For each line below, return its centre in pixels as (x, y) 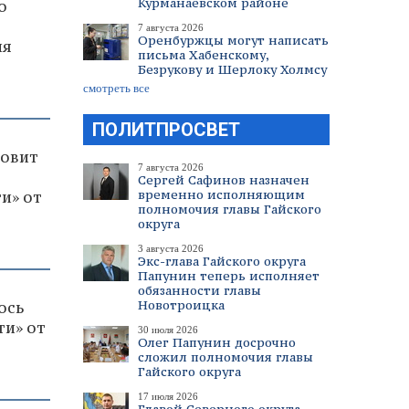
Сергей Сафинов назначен (224, 180)
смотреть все (116, 88)
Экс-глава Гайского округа (222, 261)
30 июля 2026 (168, 330)
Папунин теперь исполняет (229, 276)
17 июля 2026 (168, 396)
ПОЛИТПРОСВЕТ (166, 130)
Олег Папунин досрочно (217, 342)
